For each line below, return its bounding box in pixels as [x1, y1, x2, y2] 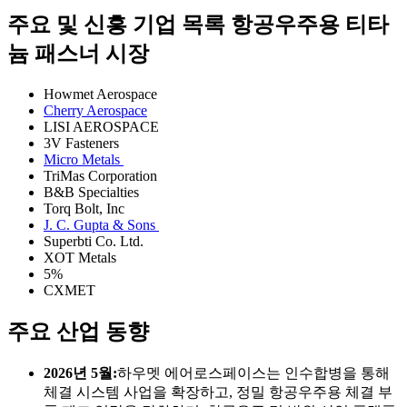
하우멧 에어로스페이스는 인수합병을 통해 [117, 364, 390, 381]
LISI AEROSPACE [44, 119, 163, 135]
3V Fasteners [44, 135, 123, 152]
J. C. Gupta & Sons [44, 217, 159, 233]
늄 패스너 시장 [7, 42, 149, 66]
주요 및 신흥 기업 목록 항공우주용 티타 [7, 13, 389, 37]
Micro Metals [44, 152, 124, 168]
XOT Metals [44, 250, 116, 266]
